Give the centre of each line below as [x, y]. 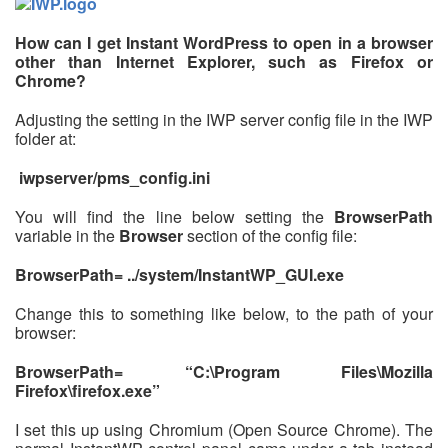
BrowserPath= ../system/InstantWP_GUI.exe [179, 275]
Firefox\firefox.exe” [87, 391]
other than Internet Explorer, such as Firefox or [224, 62]
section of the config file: [270, 236]
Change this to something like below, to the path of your [224, 314]
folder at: [45, 139]
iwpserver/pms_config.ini [114, 178]
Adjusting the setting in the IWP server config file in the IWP [224, 120]
